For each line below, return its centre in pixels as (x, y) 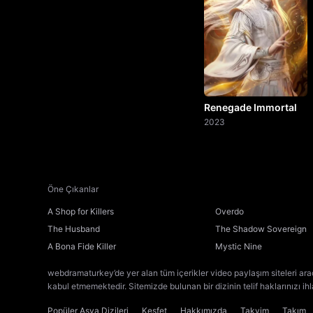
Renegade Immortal (250, 107)
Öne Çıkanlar (73, 189)
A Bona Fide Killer (82, 246)
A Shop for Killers (81, 211)
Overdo (229, 211)
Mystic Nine (238, 246)
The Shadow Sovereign (261, 228)
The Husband (74, 228)
